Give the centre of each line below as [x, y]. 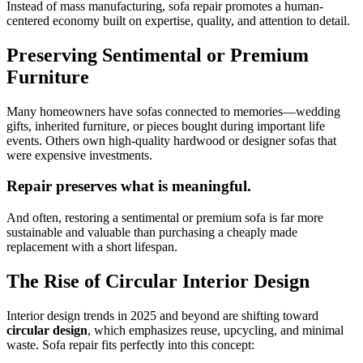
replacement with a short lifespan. [92, 247]
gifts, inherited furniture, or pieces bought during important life [166, 126]
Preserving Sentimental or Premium [158, 55]
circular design [47, 330]
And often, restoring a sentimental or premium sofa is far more [165, 218]
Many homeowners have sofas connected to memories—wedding [173, 111]
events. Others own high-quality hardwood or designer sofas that [171, 140]
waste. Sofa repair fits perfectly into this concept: [130, 344]
